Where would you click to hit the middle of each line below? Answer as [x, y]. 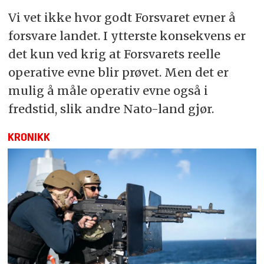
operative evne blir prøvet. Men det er [118, 72]
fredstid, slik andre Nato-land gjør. [111, 108]
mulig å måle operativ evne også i [108, 90]
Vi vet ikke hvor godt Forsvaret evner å [122, 17]
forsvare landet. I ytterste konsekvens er [127, 35]
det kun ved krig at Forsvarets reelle [114, 54]
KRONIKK [29, 138]
